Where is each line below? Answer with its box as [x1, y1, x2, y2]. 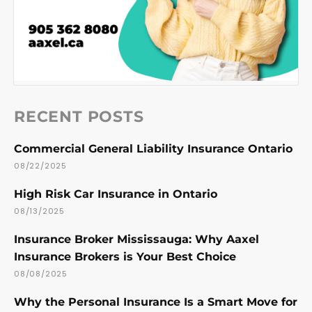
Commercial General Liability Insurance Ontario [14, 142, 292, 156]
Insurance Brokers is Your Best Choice [14, 250, 236, 264]
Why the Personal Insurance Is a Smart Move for [14, 295, 297, 309]
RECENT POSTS [14, 107, 144, 127]
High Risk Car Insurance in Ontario [14, 187, 217, 201]
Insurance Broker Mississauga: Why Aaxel [14, 233, 259, 247]
